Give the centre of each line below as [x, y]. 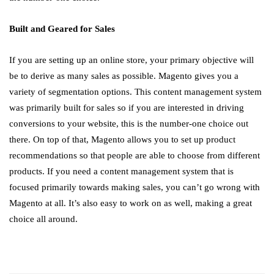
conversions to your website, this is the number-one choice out [129, 124]
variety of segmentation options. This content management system [135, 92]
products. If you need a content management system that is [121, 171]
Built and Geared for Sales [62, 29]
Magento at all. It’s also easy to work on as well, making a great [131, 203]
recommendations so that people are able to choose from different [135, 155]
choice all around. [43, 219]
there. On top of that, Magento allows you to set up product [122, 139]
